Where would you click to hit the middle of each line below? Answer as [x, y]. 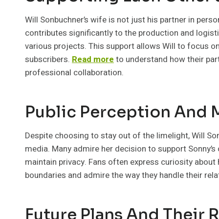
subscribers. [48, 59]
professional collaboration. [74, 73]
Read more [93, 59]
